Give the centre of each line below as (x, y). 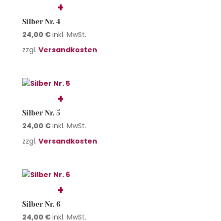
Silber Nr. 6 (41, 204)
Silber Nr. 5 (41, 113)
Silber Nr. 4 (41, 21)
